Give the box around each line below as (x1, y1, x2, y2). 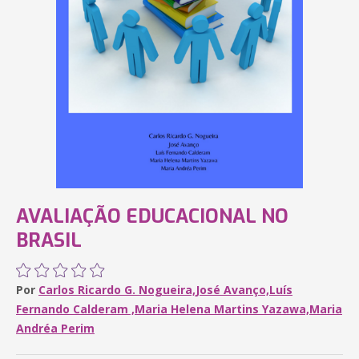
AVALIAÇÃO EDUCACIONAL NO (16, 204, 288, 229)
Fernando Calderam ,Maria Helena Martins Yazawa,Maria (16, 301, 342, 317)
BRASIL (16, 228, 82, 253)
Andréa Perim (16, 321, 95, 336)
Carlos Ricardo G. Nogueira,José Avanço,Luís (38, 282, 292, 297)
